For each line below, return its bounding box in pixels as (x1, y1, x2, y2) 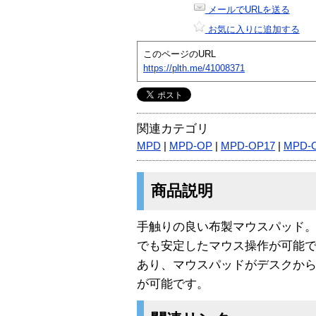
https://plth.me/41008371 (143, 62, 245, 73)
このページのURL (143, 48, 216, 59)
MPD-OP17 (221, 140, 275, 152)
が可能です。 (137, 276, 209, 291)
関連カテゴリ (137, 121, 209, 135)
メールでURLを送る (205, 4, 290, 15)
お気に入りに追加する (205, 23, 300, 35)
